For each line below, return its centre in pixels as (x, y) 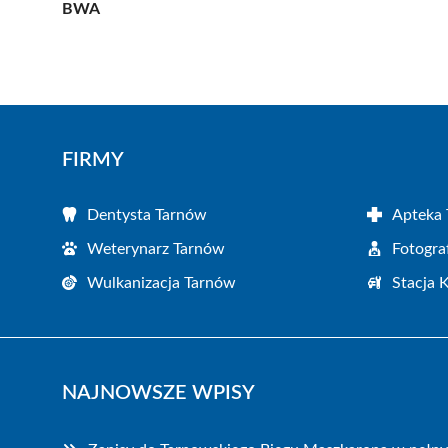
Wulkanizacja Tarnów (161, 282)
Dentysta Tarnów (147, 214)
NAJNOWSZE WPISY (158, 392)
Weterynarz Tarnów (156, 248)
